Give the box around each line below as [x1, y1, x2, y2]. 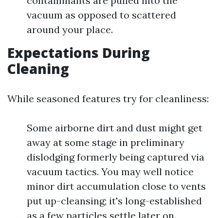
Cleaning [7, 59, 69, 78]
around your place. [27, 23, 113, 36]
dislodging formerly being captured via [27, 151, 204, 163]
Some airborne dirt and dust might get [27, 122, 202, 134]
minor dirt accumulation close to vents [27, 180, 206, 193]
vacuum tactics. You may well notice [27, 165, 194, 178]
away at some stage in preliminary [27, 136, 184, 149]
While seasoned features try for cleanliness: [7, 92, 209, 105]
